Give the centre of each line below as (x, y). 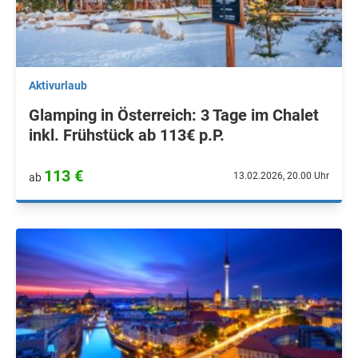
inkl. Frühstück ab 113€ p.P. (127, 135)
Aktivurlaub (58, 86)
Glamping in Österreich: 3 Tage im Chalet (174, 115)
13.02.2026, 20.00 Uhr (281, 176)
